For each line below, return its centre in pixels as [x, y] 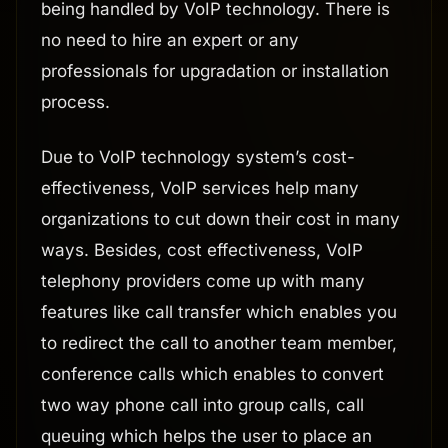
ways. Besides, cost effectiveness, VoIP [202, 250]
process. [75, 102]
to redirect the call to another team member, [219, 343]
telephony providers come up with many [203, 281]
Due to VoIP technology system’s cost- [198, 157]
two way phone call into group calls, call [202, 405]
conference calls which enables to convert [212, 374]
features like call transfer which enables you [219, 312]
